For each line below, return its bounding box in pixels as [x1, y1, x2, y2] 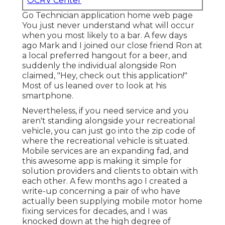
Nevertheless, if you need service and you [22, 106, 189, 116]
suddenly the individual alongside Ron [22, 61, 176, 71]
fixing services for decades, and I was [22, 206, 167, 216]
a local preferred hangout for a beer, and [22, 51, 187, 61]
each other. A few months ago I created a [22, 176, 187, 186]
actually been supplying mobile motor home [22, 196, 202, 206]
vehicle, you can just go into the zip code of [22, 126, 195, 136]
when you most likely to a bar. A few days [22, 31, 187, 41]
